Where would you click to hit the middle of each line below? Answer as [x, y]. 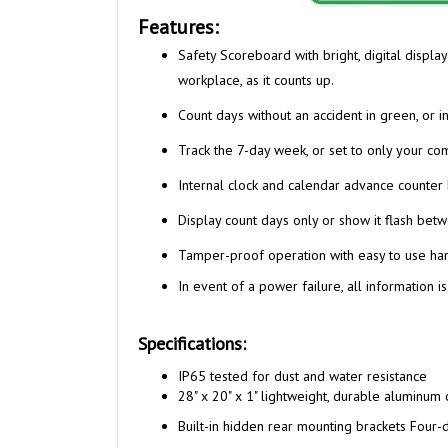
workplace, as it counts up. [256, 80]
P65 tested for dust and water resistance [304, 376]
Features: [178, 27]
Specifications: [192, 343]
